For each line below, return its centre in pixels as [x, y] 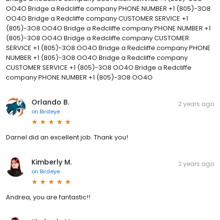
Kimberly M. [52, 162]
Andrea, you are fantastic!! [48, 197]
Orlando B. [50, 102]
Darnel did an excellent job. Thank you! [67, 137]
